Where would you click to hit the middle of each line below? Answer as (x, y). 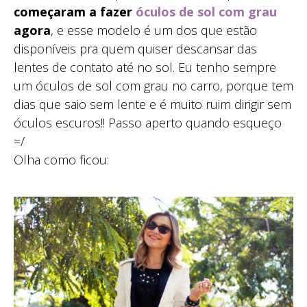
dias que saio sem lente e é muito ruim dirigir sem (152, 104)
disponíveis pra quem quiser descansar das (135, 48)
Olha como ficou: (61, 159)
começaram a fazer (75, 11)
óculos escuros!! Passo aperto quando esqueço (148, 122)
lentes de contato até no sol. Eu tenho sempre (145, 67)
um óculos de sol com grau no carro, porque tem (153, 85)
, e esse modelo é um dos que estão (154, 30)
